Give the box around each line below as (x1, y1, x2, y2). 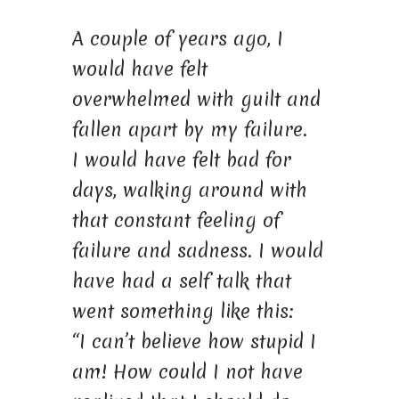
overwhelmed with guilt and (71, 85, 321, 112)
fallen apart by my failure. (71, 116, 307, 142)
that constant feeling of (71, 207, 281, 233)
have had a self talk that (71, 267, 291, 294)
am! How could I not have (71, 358, 303, 385)
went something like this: (71, 297, 293, 324)
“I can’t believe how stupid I (71, 328, 316, 354)
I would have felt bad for (71, 146, 291, 173)
